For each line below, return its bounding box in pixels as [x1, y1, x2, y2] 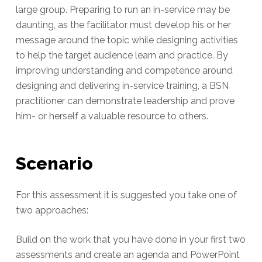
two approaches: [15, 205, 88, 216]
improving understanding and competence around [15, 65, 233, 77]
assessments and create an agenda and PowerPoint [15, 249, 240, 261]
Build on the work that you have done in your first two [15, 234, 246, 246]
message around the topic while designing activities [15, 35, 238, 46]
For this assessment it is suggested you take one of [15, 189, 237, 201]
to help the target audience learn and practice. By [15, 50, 228, 61]
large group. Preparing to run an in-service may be [15, 4, 230, 16]
